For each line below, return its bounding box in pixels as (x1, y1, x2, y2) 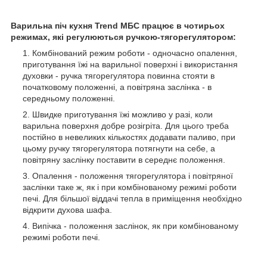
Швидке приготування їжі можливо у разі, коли (32, 109, 213, 119)
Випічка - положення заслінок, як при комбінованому (32, 221, 238, 231)
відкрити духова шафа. (23, 204, 112, 215)
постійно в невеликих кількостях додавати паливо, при (23, 132, 235, 142)
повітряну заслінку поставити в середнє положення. (23, 154, 225, 164)
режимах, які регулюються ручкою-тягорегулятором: (11, 32, 236, 42)
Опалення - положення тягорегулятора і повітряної (32, 170, 233, 181)
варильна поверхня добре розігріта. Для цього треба (23, 120, 229, 131)
